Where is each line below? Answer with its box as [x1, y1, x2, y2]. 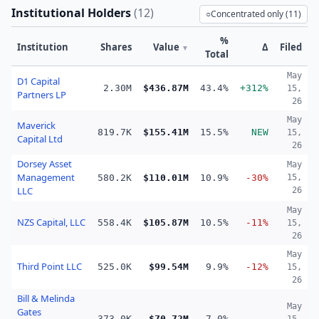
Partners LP [17, 88, 66, 101]
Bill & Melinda [17, 292, 75, 305]
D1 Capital [17, 75, 60, 88]
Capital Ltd [17, 132, 63, 145]
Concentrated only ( [211, 8, 288, 20]
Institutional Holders [11, 5, 131, 21]
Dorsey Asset [17, 157, 72, 170]
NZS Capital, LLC [17, 216, 85, 229]
